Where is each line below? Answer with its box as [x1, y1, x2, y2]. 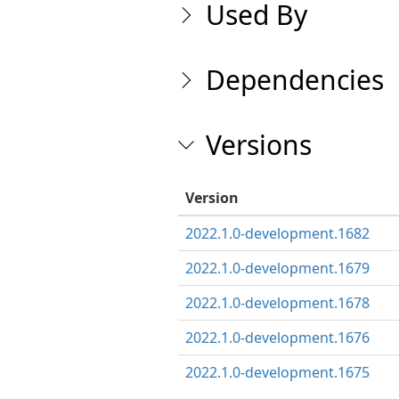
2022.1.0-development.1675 [184, 362, 370, 382]
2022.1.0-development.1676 [184, 328, 370, 347]
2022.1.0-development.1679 [184, 258, 370, 278]
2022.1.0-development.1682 [184, 224, 370, 243]
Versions [205, 126, 312, 163]
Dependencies [205, 61, 384, 98]
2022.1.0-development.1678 [184, 293, 370, 313]
